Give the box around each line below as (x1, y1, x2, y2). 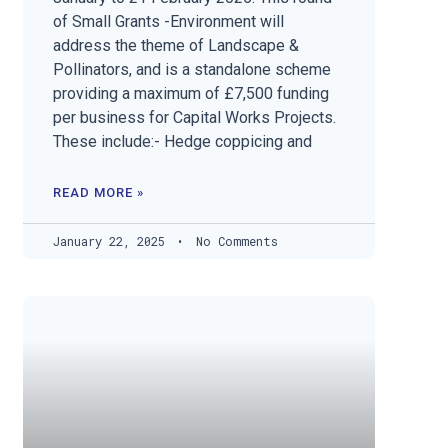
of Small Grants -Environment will (53, 11, 285, 31)
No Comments (189, 232, 279, 249)
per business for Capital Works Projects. (53, 107, 337, 127)
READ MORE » (53, 184, 145, 200)
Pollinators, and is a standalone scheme (53, 59, 332, 79)
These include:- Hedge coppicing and (53, 131, 313, 151)
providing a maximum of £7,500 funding (53, 83, 330, 103)
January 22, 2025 (53, 232, 173, 249)
